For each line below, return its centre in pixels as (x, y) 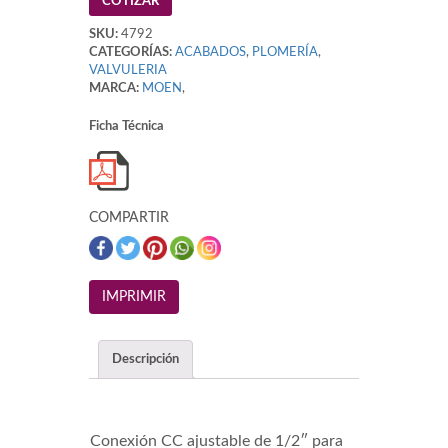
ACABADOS (210, 53)
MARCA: (114, 89)
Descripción (145, 359)
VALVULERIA (128, 71)
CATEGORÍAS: (130, 53)
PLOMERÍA (285, 53)
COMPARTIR (129, 218)
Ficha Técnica (126, 127)
